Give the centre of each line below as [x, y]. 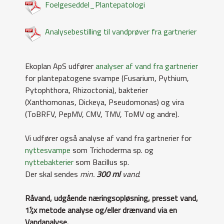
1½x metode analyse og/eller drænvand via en [101, 210]
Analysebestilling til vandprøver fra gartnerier [121, 31]
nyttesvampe [48, 150]
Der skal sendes [52, 174]
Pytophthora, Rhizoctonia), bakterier [86, 90]
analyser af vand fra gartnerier [147, 66]
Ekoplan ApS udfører [60, 66]
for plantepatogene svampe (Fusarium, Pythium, [107, 78]
